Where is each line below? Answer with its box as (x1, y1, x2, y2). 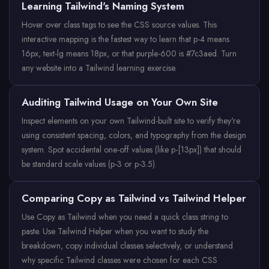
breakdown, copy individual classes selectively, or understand (22, 240, 233, 252)
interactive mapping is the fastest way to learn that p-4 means (22, 33, 229, 45)
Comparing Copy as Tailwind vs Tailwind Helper (22, 191, 246, 205)
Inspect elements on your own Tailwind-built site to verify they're (22, 115, 240, 127)
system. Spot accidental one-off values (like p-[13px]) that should (22, 144, 241, 156)
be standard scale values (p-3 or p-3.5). (22, 158, 157, 170)
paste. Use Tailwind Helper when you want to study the (22, 225, 208, 237)
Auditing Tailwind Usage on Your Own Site (22, 95, 218, 109)
